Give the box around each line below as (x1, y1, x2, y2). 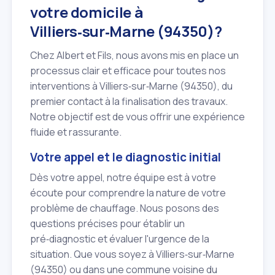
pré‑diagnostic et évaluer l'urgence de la (30, 231, 209, 246)
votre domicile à (30, 2, 144, 23)
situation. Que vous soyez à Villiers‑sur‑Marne (30, 247, 234, 261)
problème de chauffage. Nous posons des (30, 201, 219, 215)
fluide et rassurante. (30, 125, 122, 139)
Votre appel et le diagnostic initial (30, 149, 221, 166)
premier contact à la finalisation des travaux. (30, 95, 228, 109)
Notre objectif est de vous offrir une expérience (30, 110, 245, 124)
